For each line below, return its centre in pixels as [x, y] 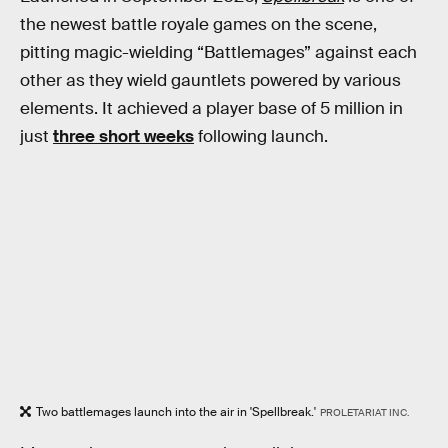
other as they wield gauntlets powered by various [210, 80]
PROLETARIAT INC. [364, 413]
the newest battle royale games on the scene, [198, 24]
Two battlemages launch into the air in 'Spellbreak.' [176, 412]
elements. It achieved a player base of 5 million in [211, 108]
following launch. [261, 136]
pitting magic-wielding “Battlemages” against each [218, 52]
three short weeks [123, 136]
